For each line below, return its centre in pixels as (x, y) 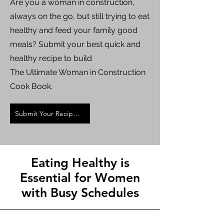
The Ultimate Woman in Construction (78, 72)
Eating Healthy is (80, 162)
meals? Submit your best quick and (75, 44)
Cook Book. (31, 86)
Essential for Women (80, 177)
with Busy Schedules (80, 192)
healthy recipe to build (51, 58)
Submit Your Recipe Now (76, 113)
